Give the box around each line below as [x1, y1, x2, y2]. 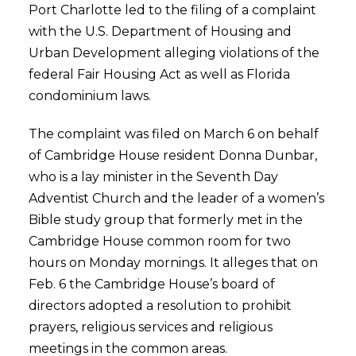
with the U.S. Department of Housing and [28, 24, 292, 39]
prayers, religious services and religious [28, 319, 273, 335]
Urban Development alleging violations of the [28, 45, 319, 60]
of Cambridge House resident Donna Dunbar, [28, 148, 317, 163]
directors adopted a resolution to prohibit [28, 298, 292, 313]
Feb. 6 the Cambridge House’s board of [28, 277, 275, 292]
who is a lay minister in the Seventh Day [28, 169, 278, 184]
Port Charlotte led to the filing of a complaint [28, 2, 316, 17]
